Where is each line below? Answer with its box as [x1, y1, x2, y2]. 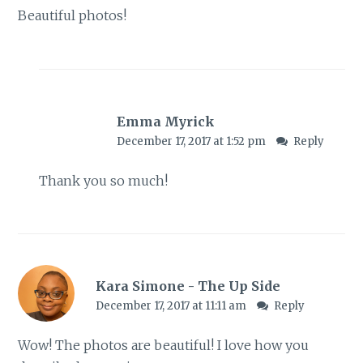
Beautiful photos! [18, 7, 127, 24]
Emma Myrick [116, 113, 215, 130]
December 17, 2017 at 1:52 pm [116, 134, 268, 148]
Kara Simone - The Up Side [95, 278, 280, 295]
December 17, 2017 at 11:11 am [95, 299, 249, 314]
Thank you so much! [38, 172, 168, 189]
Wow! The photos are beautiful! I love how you [18, 337, 310, 354]
